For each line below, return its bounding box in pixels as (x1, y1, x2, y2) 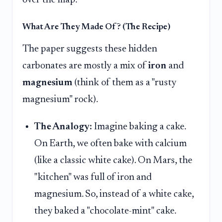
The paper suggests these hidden (22, 44, 157, 54)
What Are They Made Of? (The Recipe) (22, 22, 170, 32)
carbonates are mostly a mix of (22, 60, 148, 71)
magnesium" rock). (22, 94, 98, 105)
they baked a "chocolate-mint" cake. (34, 206, 176, 217)
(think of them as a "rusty (72, 77, 176, 88)
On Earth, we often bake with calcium (34, 139, 187, 149)
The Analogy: (34, 122, 92, 132)
